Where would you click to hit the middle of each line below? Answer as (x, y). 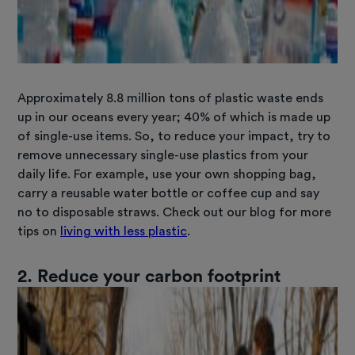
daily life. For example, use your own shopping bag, (167, 174)
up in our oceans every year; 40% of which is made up (174, 117)
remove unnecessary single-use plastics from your (163, 155)
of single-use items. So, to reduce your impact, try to (174, 136)
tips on (39, 231)
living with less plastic (124, 231)
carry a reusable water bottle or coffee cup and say (169, 193)
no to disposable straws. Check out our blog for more (175, 212)
